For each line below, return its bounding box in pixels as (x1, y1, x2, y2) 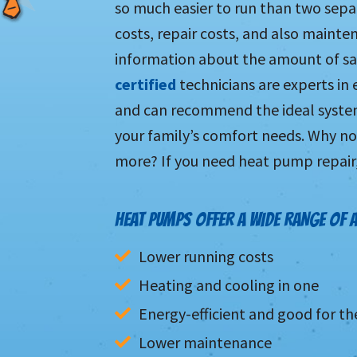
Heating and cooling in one (139, 274, 319, 295)
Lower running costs (139, 245, 273, 266)
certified (115, 73, 176, 94)
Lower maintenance (139, 331, 272, 352)
